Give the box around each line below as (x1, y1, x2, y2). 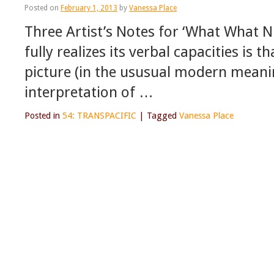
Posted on (24, 4, 59, 13)
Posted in (24, 111, 60, 121)
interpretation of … (24, 83, 154, 102)
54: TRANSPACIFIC (62, 111, 136, 121)
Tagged (147, 111, 177, 121)
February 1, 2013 (61, 4, 117, 13)
